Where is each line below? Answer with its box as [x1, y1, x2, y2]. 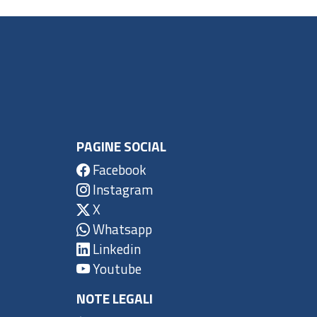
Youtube [90, 258, 142, 279]
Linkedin [90, 238, 141, 260]
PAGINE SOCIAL [76, 136, 166, 157]
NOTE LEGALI [76, 288, 153, 309]
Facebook [90, 159, 146, 180]
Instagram [90, 179, 153, 200]
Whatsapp [90, 219, 152, 240]
